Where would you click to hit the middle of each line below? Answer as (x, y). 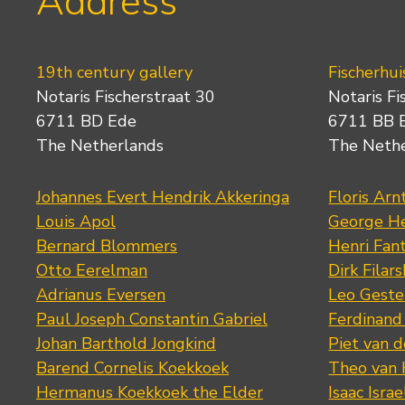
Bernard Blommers (107, 246)
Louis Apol (76, 222)
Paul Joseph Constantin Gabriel (152, 320)
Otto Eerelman (92, 271)
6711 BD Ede (86, 122)
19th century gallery (114, 73)
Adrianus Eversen (101, 295)
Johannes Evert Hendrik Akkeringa (163, 198)
